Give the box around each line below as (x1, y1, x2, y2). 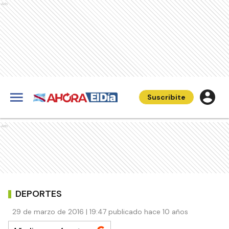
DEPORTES (15, 187, 62, 200)
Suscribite (147, 93, 186, 102)
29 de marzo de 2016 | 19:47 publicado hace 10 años (12, 207, 188, 216)
